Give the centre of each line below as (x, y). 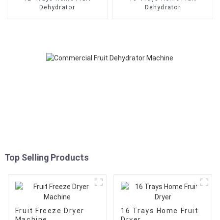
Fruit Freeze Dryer (50, 210)
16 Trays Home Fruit (160, 210)
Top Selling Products (46, 157)
